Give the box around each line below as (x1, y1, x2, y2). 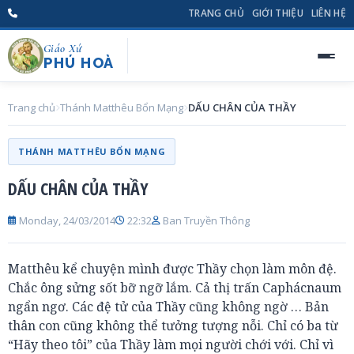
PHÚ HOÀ (43, 55, 115, 71)
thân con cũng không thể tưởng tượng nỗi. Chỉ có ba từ (8, 317, 338, 334)
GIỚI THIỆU (251, 6, 303, 20)
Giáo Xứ (43, 41, 82, 55)
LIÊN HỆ (311, 6, 346, 20)
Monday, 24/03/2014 (17, 213, 115, 228)
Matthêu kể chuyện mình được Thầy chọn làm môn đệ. (8, 260, 337, 277)
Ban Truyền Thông (160, 213, 250, 228)
